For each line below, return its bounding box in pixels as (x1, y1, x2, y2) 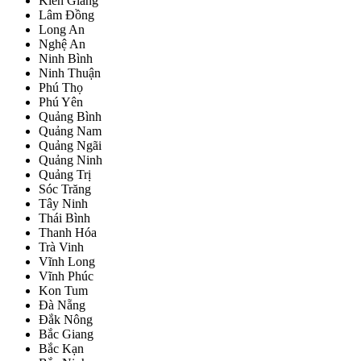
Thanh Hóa (39, 225, 97, 239)
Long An (39, 22, 85, 36)
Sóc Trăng (39, 181, 91, 196)
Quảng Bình (39, 109, 102, 123)
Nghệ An (39, 36, 85, 51)
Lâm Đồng (39, 7, 94, 22)
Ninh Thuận (39, 65, 101, 80)
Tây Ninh (39, 196, 88, 210)
